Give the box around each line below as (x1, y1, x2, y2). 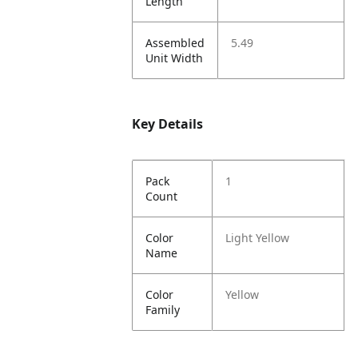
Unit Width (145, 50, 204, 66)
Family (145, 302, 181, 317)
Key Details (132, 115, 204, 133)
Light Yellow (225, 230, 290, 245)
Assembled (145, 35, 205, 50)
